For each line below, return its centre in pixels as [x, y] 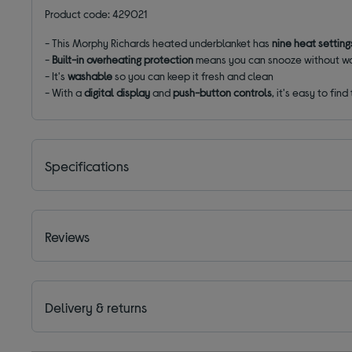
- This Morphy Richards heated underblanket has [159, 42]
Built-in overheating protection [123, 59]
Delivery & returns [96, 307]
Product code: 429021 [96, 13]
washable [90, 75]
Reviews [68, 236]
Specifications [87, 165]
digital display [117, 92]
